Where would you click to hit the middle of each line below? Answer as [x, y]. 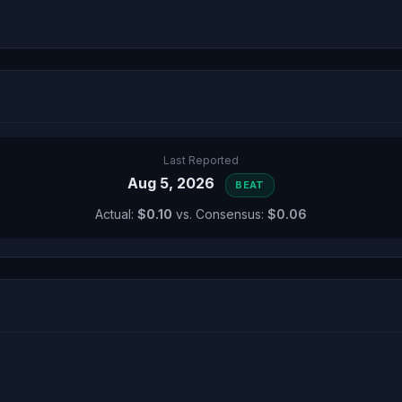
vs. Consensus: [220, 214]
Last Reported [201, 160]
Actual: [116, 214]
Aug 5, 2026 [173, 183]
